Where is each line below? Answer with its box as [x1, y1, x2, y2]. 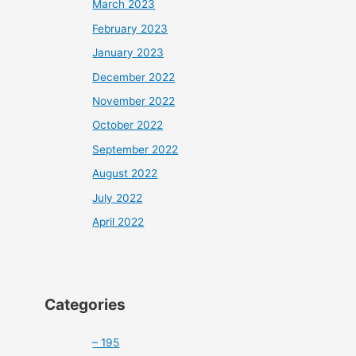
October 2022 [92, 118, 164, 132]
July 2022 [92, 191, 143, 204]
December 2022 [92, 70, 176, 83]
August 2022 [92, 167, 158, 180]
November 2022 [92, 94, 176, 107]
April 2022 [92, 215, 145, 228]
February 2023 [92, 21, 168, 35]
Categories [44, 294, 126, 314]
